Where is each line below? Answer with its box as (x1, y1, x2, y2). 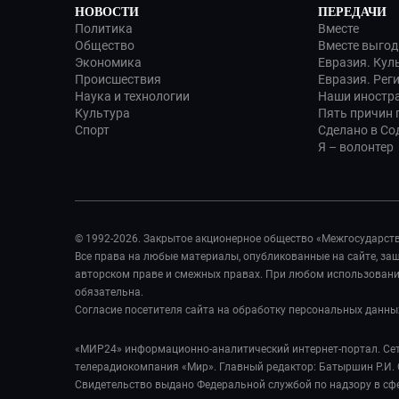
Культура (75, 106, 130, 120)
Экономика (75, 55, 142, 69)
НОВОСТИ (75, 5, 139, 19)
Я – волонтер (318, 140, 394, 154)
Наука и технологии (75, 89, 190, 103)
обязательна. (75, 286, 143, 298)
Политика (75, 21, 133, 36)
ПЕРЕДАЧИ (318, 5, 387, 19)
